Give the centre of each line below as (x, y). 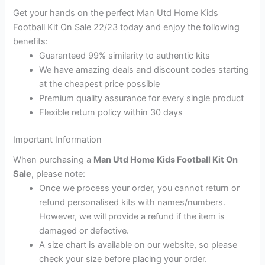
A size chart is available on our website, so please (138, 245)
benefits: (31, 42)
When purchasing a (54, 160)
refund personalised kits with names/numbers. (132, 203)
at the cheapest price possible (100, 84)
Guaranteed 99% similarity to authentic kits (125, 56)
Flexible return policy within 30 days (111, 113)
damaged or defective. (84, 231)
